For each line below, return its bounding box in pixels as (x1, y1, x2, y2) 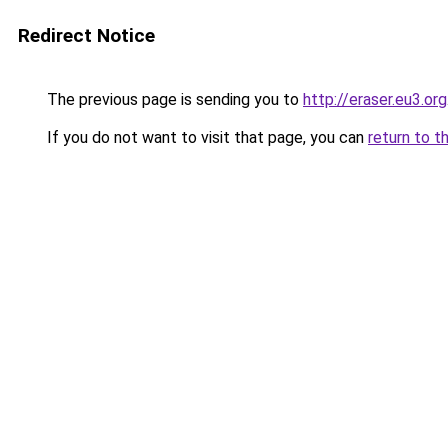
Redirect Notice (18, 24, 155, 47)
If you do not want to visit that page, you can (43, 128, 368, 147)
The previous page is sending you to (43, 90, 303, 109)
